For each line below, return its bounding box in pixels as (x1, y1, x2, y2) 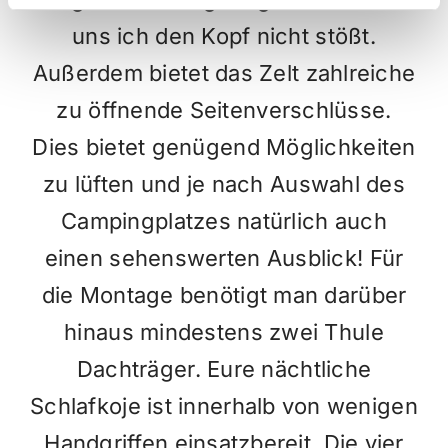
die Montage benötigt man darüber (41, 281, 407, 308)
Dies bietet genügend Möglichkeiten (32, 133, 416, 160)
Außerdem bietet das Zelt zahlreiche (32, 59, 416, 86)
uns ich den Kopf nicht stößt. (72, 22, 376, 49)
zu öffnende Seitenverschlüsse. (56, 96, 392, 123)
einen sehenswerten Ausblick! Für (44, 244, 404, 271)
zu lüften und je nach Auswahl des (43, 170, 405, 197)
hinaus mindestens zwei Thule (64, 318, 384, 345)
